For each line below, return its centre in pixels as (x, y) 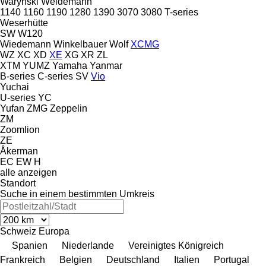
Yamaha (70, 65)
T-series (181, 12)
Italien (187, 259)
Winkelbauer (80, 44)
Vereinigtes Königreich (176, 245)
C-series (55, 76)
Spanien (30, 245)
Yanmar (106, 65)
